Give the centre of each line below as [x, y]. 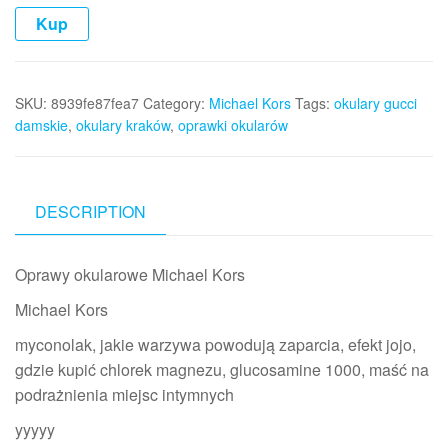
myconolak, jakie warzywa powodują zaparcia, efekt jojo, [215, 345]
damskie [41, 125]
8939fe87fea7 [95, 103]
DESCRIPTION [90, 212]
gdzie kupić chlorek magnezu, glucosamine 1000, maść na [222, 370]
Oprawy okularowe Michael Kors [130, 275]
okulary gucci [375, 103]
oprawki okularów [233, 125]
